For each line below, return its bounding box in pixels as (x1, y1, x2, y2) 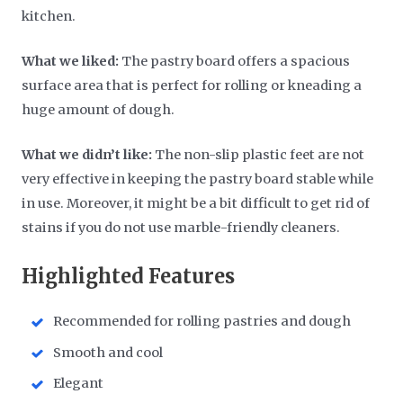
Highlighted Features (22, 264, 236, 290)
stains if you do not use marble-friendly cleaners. (22, 219, 341, 237)
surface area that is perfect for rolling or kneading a (22, 76, 363, 94)
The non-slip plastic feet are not (152, 147, 365, 164)
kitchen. (22, 7, 76, 24)
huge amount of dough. (22, 101, 178, 118)
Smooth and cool (53, 344, 164, 361)
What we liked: (22, 52, 120, 69)
